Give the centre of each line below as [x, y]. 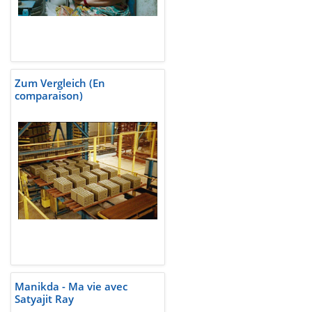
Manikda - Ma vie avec [71, 287]
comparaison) [49, 96]
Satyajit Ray [44, 299]
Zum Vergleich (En [60, 83]
